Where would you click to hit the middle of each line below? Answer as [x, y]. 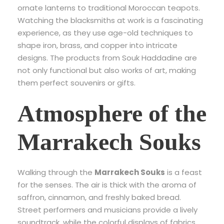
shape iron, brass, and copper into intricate [97, 45]
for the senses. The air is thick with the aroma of [107, 184]
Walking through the [56, 172]
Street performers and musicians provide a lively [107, 209]
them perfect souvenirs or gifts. [76, 82]
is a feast [183, 172]
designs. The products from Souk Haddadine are [107, 57]
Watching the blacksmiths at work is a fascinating [110, 20]
